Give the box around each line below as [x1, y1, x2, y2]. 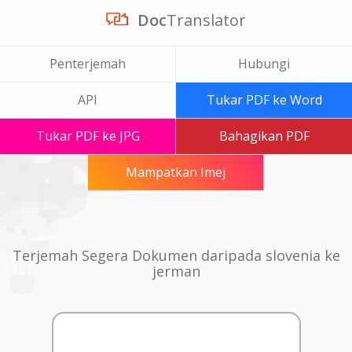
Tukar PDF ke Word [206, 91, 322, 108]
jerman [152, 262, 200, 280]
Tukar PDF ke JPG [35, 127, 140, 145]
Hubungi [238, 55, 290, 72]
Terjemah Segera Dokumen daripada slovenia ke [12, 246, 340, 265]
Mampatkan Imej [126, 163, 225, 181]
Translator [166, 9, 246, 31]
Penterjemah [49, 55, 126, 72]
